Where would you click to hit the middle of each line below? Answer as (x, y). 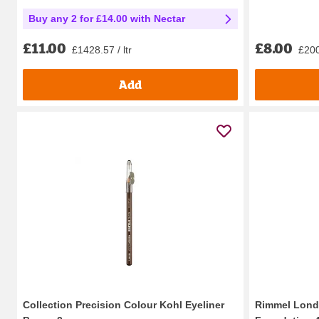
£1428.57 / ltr (102, 49)
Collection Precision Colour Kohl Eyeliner (124, 304)
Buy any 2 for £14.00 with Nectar (107, 18)
